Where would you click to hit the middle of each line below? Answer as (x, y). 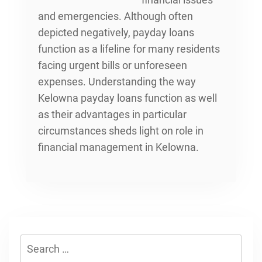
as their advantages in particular (112, 114)
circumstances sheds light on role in (121, 130)
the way (177, 81)
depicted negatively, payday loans (116, 32)
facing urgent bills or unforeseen (113, 65)
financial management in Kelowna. (118, 147)
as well (200, 98)
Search (37, 242)
